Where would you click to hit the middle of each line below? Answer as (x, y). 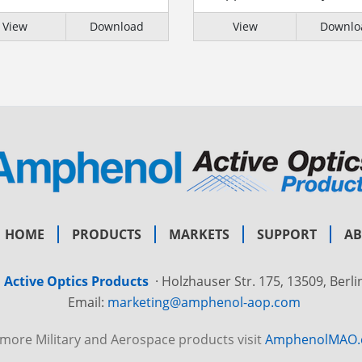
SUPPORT (287, 235)
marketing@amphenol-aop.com (204, 303)
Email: (88, 303)
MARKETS (199, 235)
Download (117, 27)
